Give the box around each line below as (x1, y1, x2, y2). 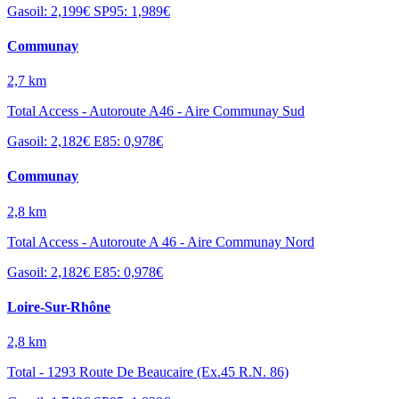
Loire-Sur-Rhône (7, 298, 110, 314)
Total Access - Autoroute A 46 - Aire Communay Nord (7, 233, 314, 249)
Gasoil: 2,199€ (7, 3, 94, 19)
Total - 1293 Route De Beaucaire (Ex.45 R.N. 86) (7, 364, 289, 380)
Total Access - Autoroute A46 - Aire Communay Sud (7, 103, 305, 119)
